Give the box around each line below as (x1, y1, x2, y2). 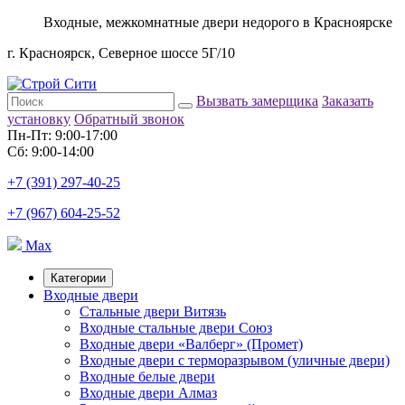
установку (7, 111, 71, 127)
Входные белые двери (80, 369, 215, 384)
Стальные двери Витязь (80, 304, 226, 319)
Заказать (322, 93, 373, 108)
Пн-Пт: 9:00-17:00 (7, 127, 118, 143)
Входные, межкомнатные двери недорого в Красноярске (43, 14, 392, 30)
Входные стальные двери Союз (80, 320, 272, 335)
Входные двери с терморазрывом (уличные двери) (80, 353, 390, 368)
